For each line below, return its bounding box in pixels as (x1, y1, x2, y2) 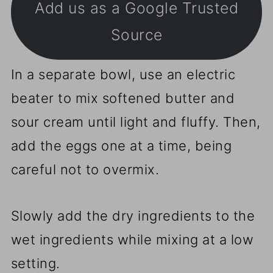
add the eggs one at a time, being (10, 137, 232, 154)
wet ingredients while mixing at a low (10, 231, 254, 247)
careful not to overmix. (10, 161, 160, 177)
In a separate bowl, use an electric (10, 66, 236, 82)
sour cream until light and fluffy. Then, (10, 113, 261, 130)
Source (110, 26, 163, 44)
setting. (10, 255, 60, 271)
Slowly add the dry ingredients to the (10, 207, 255, 224)
